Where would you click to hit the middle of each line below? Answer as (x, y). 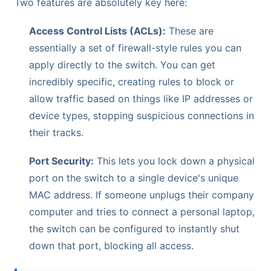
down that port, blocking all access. (111, 246)
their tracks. (56, 132)
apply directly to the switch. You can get (122, 64)
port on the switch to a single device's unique (134, 178)
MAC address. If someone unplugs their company (142, 195)
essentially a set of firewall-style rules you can (135, 47)
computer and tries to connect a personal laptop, (142, 212)
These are (190, 31)
